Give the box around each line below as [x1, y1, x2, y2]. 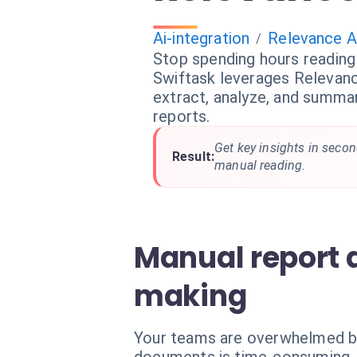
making [134, 276, 247, 316]
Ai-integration [153, 29, 250, 48]
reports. [153, 107, 210, 126]
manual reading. [214, 158, 306, 173]
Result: [172, 149, 215, 164]
